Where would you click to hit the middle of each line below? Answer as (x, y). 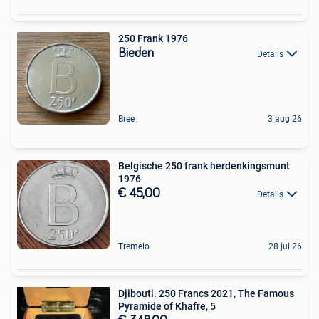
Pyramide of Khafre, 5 (167, 306)
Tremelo (134, 246)
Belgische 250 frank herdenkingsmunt (204, 166)
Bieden (136, 53)
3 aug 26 (285, 119)
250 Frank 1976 (153, 38)
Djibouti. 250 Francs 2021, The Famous (206, 293)
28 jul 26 (285, 246)
